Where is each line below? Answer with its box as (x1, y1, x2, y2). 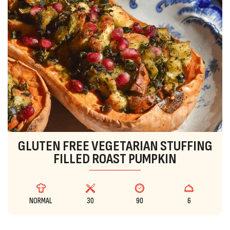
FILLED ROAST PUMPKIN (53, 150, 177, 168)
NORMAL (29, 196, 53, 206)
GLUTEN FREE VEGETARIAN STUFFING (17, 138, 213, 155)
